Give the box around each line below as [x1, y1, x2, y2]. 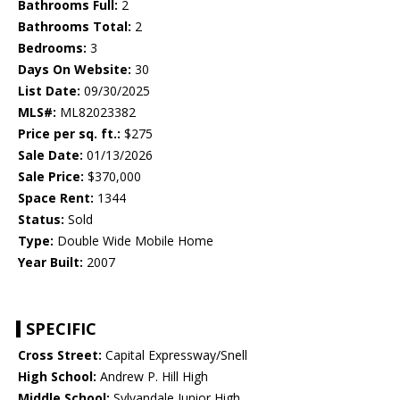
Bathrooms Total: [18, 18, 131, 36]
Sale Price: [18, 168, 84, 186]
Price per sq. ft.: [18, 125, 121, 143]
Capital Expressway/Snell [102, 346, 247, 364]
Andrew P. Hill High [96, 368, 208, 386]
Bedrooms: [18, 39, 87, 57]
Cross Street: [18, 346, 102, 364]
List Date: [18, 82, 80, 100]
